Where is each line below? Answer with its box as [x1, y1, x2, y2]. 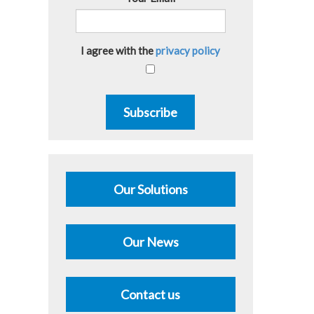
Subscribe [123, 104, 178, 120]
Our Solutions [113, 182, 188, 197]
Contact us [121, 287, 181, 302]
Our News [122, 234, 179, 250]
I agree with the [81, 44, 156, 57]
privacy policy [156, 44, 221, 57]
